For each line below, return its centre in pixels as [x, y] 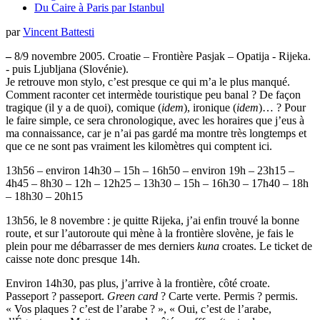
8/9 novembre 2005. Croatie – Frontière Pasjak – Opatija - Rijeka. [161, 56]
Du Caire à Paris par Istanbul [99, 8]
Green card [132, 296]
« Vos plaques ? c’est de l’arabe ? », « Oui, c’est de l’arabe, [139, 309]
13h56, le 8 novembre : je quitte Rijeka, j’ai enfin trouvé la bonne [152, 221]
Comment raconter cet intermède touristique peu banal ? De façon [153, 95]
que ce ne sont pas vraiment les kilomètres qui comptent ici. [139, 146]
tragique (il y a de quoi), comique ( [84, 108]
